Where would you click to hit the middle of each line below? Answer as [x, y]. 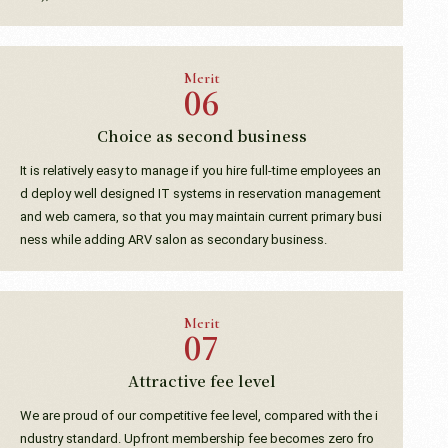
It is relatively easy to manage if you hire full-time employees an [200, 170]
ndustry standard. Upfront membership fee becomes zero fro [197, 438]
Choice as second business [201, 135]
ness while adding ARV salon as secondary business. [173, 239]
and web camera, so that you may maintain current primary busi [201, 216]
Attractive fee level [201, 380]
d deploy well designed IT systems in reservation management [200, 193]
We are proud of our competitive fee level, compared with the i [199, 415]
